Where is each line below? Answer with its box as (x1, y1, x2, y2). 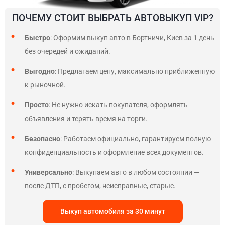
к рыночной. (25, 81, 67, 89)
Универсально (25, 168, 72, 176)
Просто (25, 101, 49, 109)
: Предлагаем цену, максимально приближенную (55, 67, 215, 75)
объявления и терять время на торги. (25, 115, 148, 123)
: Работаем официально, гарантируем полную (60, 135, 211, 143)
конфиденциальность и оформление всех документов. (25, 148, 204, 156)
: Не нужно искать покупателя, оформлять (49, 101, 188, 109)
